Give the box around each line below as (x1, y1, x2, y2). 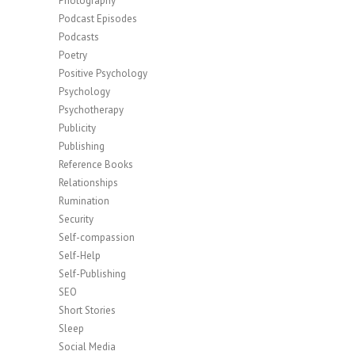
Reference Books (59, 157, 133, 171)
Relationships (59, 175, 118, 189)
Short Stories (59, 303, 116, 317)
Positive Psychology (59, 66, 147, 80)
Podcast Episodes (59, 11, 137, 25)
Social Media (59, 339, 116, 353)
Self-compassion (59, 230, 135, 244)
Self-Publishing (59, 266, 126, 281)
